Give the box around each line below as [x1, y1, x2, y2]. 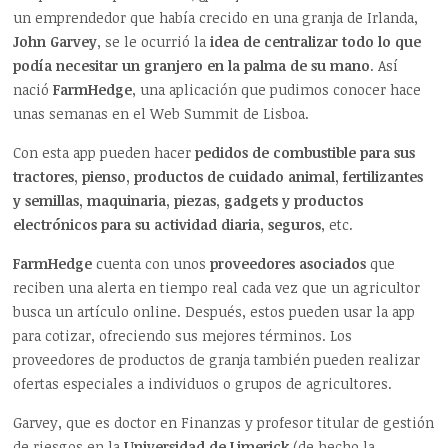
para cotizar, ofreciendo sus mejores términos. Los [13, 325, 353, 345]
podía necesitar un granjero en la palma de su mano [13, 55, 371, 75]
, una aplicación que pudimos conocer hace [132, 79, 422, 99]
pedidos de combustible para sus [195, 142, 416, 162]
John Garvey [13, 31, 98, 51]
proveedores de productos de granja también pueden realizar [13, 349, 421, 369]
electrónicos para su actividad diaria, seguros [13, 214, 322, 234]
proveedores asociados [210, 253, 367, 273]
